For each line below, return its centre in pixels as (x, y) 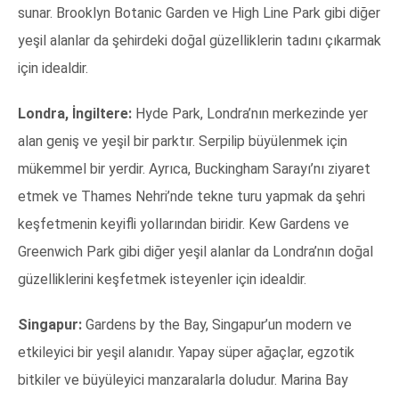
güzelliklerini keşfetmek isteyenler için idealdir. (162, 280)
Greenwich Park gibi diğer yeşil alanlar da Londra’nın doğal (195, 252)
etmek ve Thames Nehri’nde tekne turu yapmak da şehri (191, 197)
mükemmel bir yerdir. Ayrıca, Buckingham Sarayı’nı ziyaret (194, 169)
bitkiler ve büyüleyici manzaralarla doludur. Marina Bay (183, 380)
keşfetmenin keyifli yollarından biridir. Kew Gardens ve (183, 224)
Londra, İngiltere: (75, 114)
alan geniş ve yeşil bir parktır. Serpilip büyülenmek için (183, 142)
